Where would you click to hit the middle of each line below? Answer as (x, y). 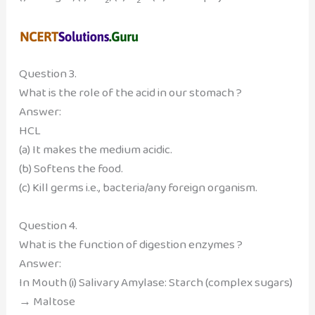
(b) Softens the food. (71, 168)
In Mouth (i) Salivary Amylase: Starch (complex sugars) (155, 283)
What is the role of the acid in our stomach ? (130, 92)
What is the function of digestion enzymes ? (130, 245)
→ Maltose (47, 302)
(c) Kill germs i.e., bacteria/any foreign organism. (138, 187)
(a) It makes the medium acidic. (95, 149)
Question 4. (48, 226)
